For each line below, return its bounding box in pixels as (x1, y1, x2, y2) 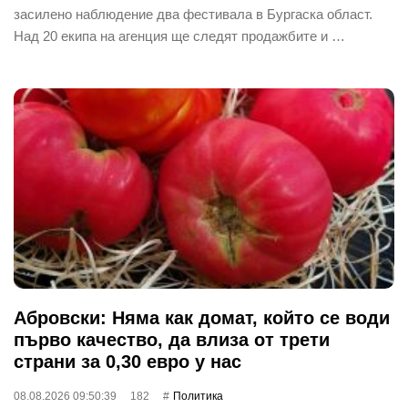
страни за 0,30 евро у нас (14, 351, 241, 372)
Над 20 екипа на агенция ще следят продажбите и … (14, 27, 345, 44)
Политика (173, 389, 223, 403)
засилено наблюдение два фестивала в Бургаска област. (14, 5, 372, 22)
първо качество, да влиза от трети (14, 329, 330, 350)
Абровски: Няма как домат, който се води (14, 307, 390, 328)
